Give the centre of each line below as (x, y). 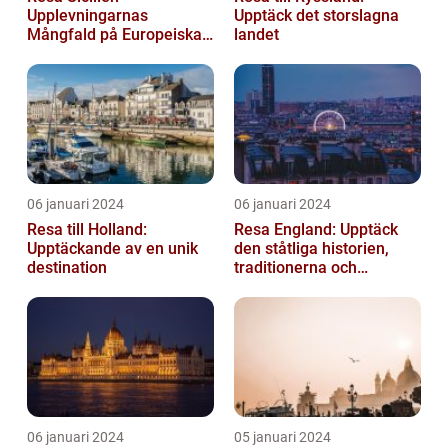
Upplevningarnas (87, 16)
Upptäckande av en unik (112, 249)
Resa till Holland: (87, 230)
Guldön (52, 54)
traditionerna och (295, 268)
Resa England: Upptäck (316, 230)
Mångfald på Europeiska (114, 35)
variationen (274, 287)
